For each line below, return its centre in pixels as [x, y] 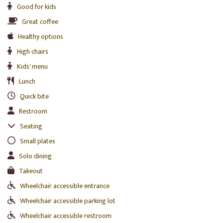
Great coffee [40, 21]
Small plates [38, 141]
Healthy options [41, 36]
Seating [31, 126]
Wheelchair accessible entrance [65, 186]
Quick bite [34, 96]
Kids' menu [32, 66]
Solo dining [35, 156]
